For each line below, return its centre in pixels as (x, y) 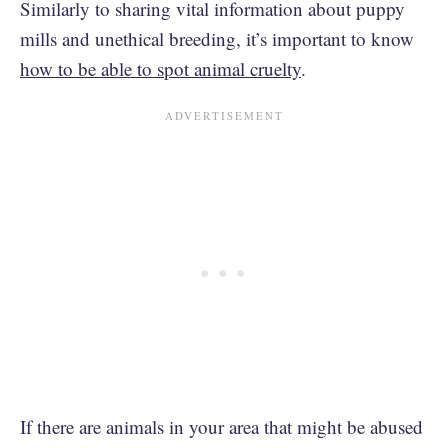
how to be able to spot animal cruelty (160, 68)
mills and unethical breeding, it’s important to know (217, 38)
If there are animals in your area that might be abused (221, 426)
